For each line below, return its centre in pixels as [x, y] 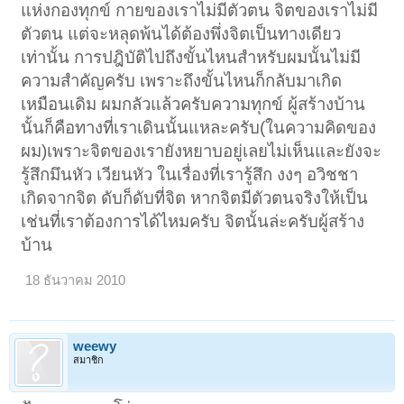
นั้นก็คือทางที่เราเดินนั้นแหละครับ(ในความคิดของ [199, 127]
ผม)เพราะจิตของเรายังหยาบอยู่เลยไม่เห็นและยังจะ [202, 151]
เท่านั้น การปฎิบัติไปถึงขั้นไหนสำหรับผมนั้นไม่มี [191, 57]
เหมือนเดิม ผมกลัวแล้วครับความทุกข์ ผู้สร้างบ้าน [193, 104]
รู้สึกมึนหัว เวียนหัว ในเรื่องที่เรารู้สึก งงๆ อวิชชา [190, 174]
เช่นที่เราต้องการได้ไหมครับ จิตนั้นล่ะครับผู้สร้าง [193, 221]
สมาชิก [88, 359]
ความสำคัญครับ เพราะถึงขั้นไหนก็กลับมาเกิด [182, 80]
